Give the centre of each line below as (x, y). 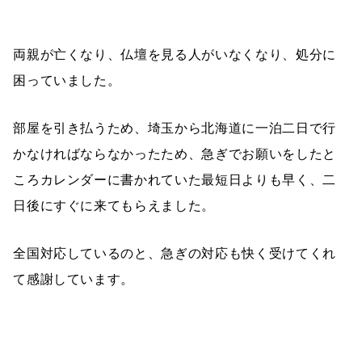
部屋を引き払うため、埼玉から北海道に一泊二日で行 (175, 128)
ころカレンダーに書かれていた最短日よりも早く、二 (175, 180)
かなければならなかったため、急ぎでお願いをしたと (175, 154)
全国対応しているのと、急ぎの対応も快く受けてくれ (175, 253)
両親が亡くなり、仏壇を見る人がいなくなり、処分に (175, 55)
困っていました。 (67, 80)
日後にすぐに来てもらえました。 (114, 206)
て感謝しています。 (74, 279)
